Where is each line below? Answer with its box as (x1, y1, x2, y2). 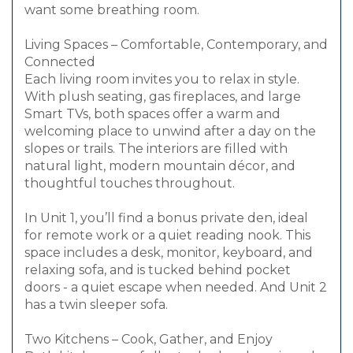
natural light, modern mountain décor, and (24, 158, 295, 174)
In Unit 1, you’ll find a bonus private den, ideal (24, 210, 308, 226)
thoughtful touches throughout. (24, 176, 235, 191)
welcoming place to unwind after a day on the (24, 124, 316, 139)
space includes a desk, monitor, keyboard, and (24, 245, 313, 261)
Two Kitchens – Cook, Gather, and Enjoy (24, 332, 273, 347)
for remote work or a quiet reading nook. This (24, 228, 310, 243)
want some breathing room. (24, 2, 199, 18)
